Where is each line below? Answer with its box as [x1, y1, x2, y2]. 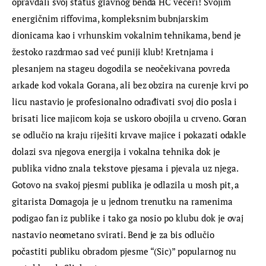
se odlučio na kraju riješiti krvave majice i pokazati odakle [12, 129, 249, 141]
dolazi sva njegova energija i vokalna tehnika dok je [12, 145, 223, 158]
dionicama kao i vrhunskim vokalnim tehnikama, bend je [12, 29, 243, 42]
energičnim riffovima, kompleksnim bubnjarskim [12, 12, 211, 25]
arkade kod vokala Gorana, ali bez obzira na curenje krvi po [12, 79, 251, 91]
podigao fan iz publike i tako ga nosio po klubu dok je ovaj [12, 212, 246, 224]
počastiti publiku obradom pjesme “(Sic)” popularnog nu [12, 245, 239, 258]
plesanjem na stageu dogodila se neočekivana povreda [12, 62, 233, 75]
